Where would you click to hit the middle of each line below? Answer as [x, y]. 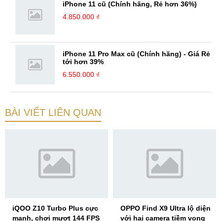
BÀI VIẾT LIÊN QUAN [53, 112]
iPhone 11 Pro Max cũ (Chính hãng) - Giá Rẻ [136, 54]
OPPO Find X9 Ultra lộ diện [166, 208]
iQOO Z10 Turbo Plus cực [55, 208]
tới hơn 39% [83, 61]
